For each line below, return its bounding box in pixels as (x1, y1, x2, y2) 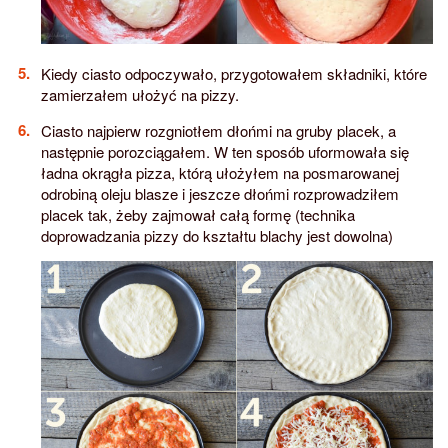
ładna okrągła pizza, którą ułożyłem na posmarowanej (40, 162, 399, 184)
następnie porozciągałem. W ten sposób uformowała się (40, 141, 409, 163)
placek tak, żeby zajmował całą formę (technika (40, 204, 355, 226)
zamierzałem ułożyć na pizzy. (40, 84, 239, 106)
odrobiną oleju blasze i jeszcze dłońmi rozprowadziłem (40, 183, 399, 205)
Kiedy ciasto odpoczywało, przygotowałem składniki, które (40, 63, 427, 85)
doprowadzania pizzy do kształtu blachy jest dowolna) (40, 225, 393, 247)
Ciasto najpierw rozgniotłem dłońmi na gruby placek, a (40, 120, 396, 142)
